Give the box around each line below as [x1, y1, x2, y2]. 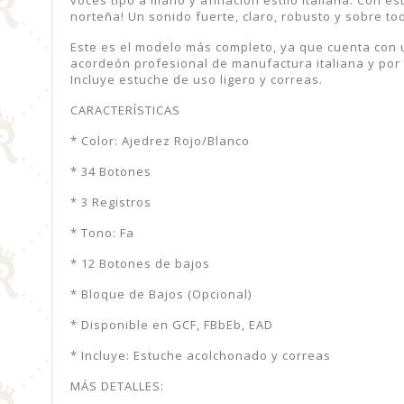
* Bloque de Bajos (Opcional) [70, 285, 252, 302]
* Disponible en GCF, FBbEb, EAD [70, 316, 273, 333]
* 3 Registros [70, 193, 151, 210]
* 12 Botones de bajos [70, 254, 210, 271]
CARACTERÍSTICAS [70, 101, 180, 118]
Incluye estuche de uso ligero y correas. [70, 70, 323, 87]
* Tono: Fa [70, 224, 134, 241]
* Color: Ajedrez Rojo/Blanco [70, 132, 250, 149]
